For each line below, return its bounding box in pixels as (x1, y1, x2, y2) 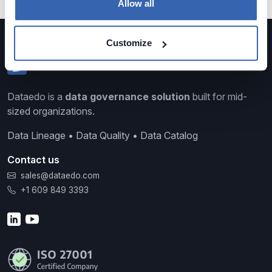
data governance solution (65, 90, 190, 103)
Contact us (7, 154, 59, 166)
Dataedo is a (7, 90, 65, 103)
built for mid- (190, 90, 247, 103)
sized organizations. (7, 105, 95, 118)
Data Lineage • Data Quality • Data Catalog (7, 129, 198, 142)
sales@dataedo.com (21, 171, 100, 181)
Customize (106, 38, 152, 49)
